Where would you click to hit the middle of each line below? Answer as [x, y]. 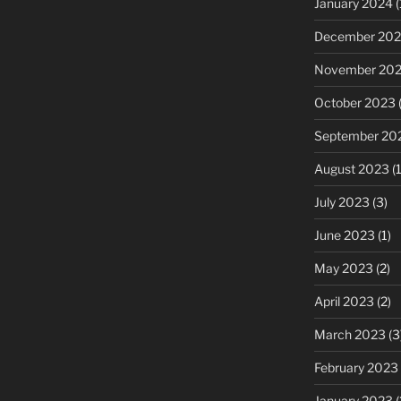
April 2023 [344, 301]
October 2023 [354, 102]
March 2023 [350, 334]
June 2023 [344, 235]
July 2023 [341, 201]
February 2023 [356, 367]
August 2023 [351, 168]
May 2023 [343, 268]
